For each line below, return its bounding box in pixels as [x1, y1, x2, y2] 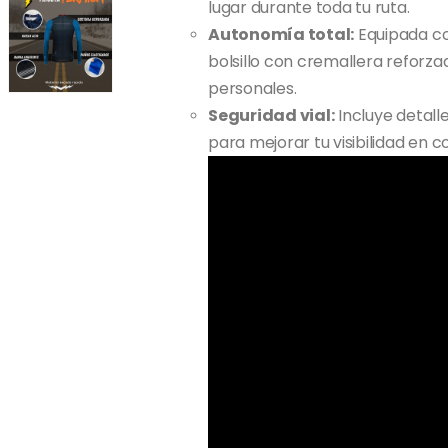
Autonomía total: [208, 22, 355, 46]
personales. [208, 76, 297, 100]
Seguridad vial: [208, 103, 335, 127]
